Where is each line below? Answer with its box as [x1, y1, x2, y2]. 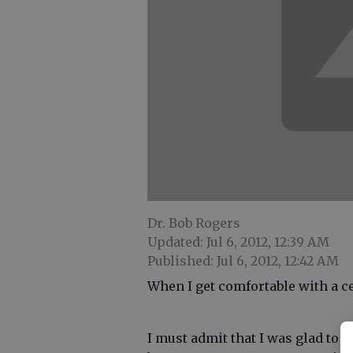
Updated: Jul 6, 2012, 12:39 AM [147, 234, 329, 251]
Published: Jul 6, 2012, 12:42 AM [147, 253, 339, 269]
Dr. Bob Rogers [147, 215, 240, 232]
